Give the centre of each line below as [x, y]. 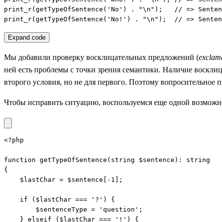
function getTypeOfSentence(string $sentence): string [107, 160]
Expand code [27, 38]
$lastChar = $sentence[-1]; [63, 180]
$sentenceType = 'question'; [73, 210]
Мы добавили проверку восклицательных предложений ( [101, 57]
